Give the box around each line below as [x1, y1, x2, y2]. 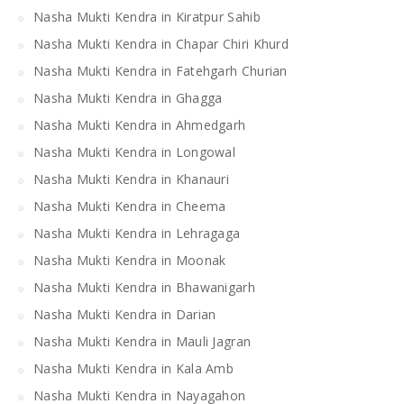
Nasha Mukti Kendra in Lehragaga [33, 224, 241, 242]
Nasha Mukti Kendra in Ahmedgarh [33, 115, 246, 133]
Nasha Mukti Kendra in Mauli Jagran [33, 332, 252, 350]
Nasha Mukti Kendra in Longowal [33, 142, 235, 161]
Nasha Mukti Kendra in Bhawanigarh [33, 278, 255, 296]
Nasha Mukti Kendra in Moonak [33, 251, 226, 269]
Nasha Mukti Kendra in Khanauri [33, 170, 229, 188]
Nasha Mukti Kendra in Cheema [33, 197, 226, 215]
